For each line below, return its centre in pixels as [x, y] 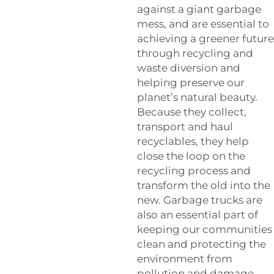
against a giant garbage [199, 9]
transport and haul [185, 127]
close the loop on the [191, 156]
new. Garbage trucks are [200, 200]
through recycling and [195, 53]
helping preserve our [191, 83]
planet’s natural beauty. [197, 97]
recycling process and [194, 171]
